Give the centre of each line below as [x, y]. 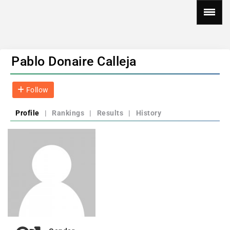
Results [110, 113]
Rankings [68, 113]
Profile [27, 113]
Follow [36, 90]
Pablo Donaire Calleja [74, 61]
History [148, 113]
